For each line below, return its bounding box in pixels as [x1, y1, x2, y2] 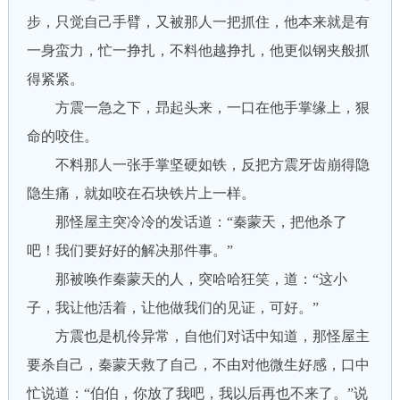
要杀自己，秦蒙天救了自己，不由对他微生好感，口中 [26, 357, 370, 372]
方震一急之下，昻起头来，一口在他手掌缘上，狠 [26, 100, 370, 115]
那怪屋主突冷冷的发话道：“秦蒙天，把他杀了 [26, 214, 347, 229]
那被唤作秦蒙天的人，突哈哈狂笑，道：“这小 [26, 271, 347, 287]
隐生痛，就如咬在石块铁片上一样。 [26, 186, 255, 201]
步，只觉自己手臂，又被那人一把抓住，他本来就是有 [26, 14, 370, 29]
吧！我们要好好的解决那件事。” [26, 243, 233, 258]
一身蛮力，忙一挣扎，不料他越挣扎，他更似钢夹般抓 [26, 43, 370, 58]
